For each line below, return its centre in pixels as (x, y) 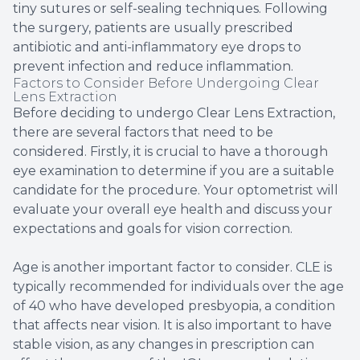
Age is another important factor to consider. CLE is (172, 268)
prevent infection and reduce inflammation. (153, 67)
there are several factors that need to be (143, 133)
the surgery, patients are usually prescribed (153, 28)
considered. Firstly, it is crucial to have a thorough (170, 152)
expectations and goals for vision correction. (153, 229)
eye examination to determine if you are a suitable (174, 171)
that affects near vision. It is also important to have (172, 325)
